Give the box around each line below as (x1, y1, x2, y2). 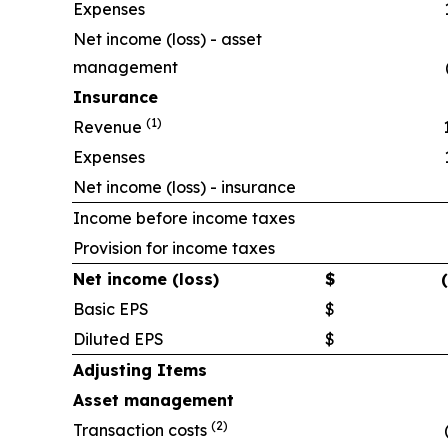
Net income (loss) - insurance (73, 177, 296, 198)
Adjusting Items (73, 360, 207, 381)
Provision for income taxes (73, 238, 275, 259)
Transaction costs (73, 420, 211, 441)
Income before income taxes (73, 208, 295, 229)
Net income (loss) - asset (73, 29, 262, 50)
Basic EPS (73, 299, 149, 320)
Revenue (73, 117, 146, 138)
